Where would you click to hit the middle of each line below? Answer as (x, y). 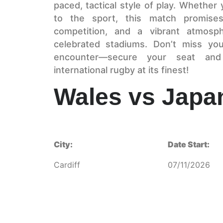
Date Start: (189, 145)
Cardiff (67, 165)
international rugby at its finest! (121, 70)
